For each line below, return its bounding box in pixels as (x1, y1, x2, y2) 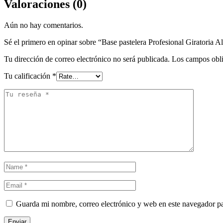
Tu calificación (4, 72, 52, 81)
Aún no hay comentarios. (4, 21, 83, 30)
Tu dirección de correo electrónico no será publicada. (4, 55, 170, 64)
